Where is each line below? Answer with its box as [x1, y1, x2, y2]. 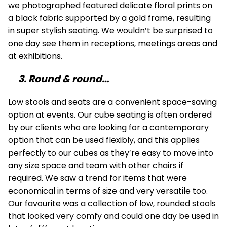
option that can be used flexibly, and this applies [8, 134, 200, 146]
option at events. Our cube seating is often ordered [8, 109, 212, 121]
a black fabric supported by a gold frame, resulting [8, 12, 211, 24]
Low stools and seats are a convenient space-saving [8, 96, 217, 108]
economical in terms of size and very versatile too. [8, 185, 208, 197]
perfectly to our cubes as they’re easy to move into [8, 147, 213, 159]
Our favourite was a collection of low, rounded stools [8, 198, 216, 210]
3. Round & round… [8, 72, 109, 86]
